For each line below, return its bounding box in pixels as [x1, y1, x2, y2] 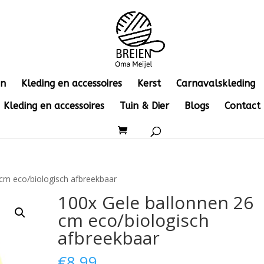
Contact [225, 100, 260, 111]
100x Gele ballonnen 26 [58, 190, 254, 214]
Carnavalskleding [176, 78, 255, 89]
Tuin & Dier [120, 100, 169, 111]
